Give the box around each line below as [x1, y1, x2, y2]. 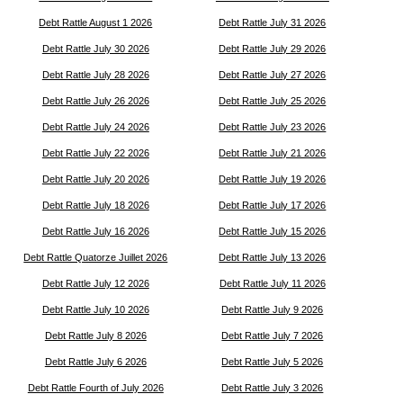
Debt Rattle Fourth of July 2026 [27, 382, 164, 393]
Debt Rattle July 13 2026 [219, 252, 327, 263]
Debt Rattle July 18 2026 [41, 200, 149, 210]
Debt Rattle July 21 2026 [219, 148, 327, 158]
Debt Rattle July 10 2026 [41, 304, 149, 315]
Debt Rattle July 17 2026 [219, 200, 327, 210]
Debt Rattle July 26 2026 [41, 95, 149, 106]
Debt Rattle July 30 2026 [41, 43, 149, 54]
